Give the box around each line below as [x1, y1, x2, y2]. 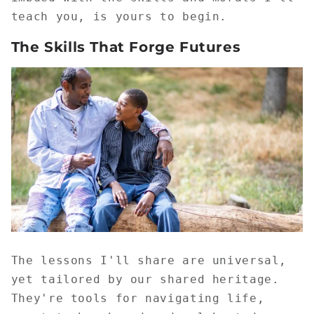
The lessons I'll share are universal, [11, 254, 287, 268]
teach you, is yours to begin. [11, 10, 228, 24]
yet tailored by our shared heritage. [11, 273, 280, 287]
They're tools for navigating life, [11, 292, 265, 306]
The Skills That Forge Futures [11, 38, 241, 55]
